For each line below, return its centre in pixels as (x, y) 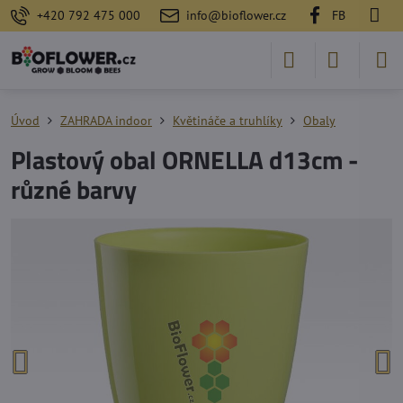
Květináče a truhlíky (228, 121)
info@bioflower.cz (236, 15)
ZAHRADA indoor (106, 121)
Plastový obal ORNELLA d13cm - (184, 160)
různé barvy (74, 189)
